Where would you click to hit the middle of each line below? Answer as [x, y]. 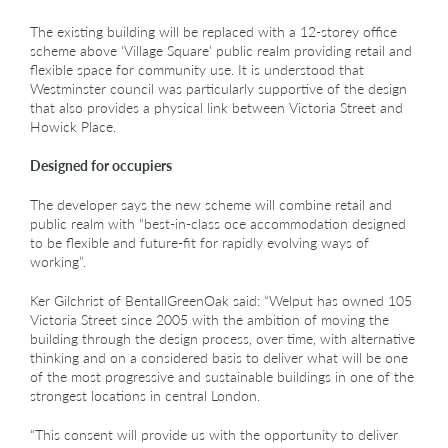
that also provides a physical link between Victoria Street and [216, 107]
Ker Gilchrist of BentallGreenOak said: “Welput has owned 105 [221, 300]
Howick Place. [73, 126]
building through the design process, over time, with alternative [222, 338]
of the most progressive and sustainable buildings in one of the [222, 376]
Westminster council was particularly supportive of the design [218, 88]
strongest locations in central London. [145, 395]
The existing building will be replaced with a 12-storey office [213, 31]
